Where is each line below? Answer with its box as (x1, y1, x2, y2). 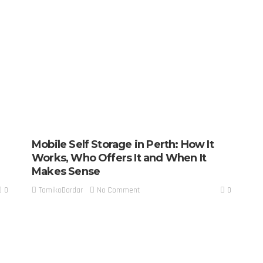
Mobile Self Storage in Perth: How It (32, 137, 214, 151)
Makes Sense (32, 164, 100, 178)
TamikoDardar (39, 186, 83, 195)
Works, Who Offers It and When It (32, 151, 207, 164)
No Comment (97, 186, 140, 195)
